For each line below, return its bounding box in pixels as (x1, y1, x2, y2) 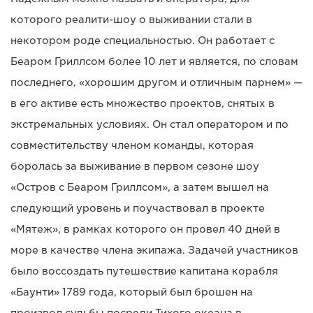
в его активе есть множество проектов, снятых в (10, 97, 275, 109)
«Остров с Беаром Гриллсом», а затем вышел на (10, 181, 269, 193)
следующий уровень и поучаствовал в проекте (10, 202, 265, 214)
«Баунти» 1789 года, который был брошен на (10, 286, 253, 298)
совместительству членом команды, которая (10, 139, 254, 151)
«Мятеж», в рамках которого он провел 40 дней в (10, 223, 280, 235)
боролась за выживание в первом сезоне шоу (10, 160, 259, 172)
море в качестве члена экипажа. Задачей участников (10, 244, 298, 256)
